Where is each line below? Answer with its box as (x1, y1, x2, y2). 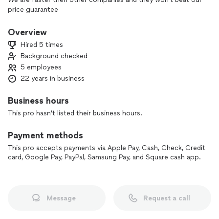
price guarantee (8, 5, 58, 14)
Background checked (21, 52, 88, 60)
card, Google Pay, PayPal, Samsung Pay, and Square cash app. (8, 153, 201, 161)
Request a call (143, 194, 190, 202)
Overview (8, 27, 47, 38)
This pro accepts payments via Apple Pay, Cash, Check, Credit (8, 144, 205, 152)
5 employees (21, 63, 62, 71)
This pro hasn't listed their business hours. (8, 109, 142, 117)
